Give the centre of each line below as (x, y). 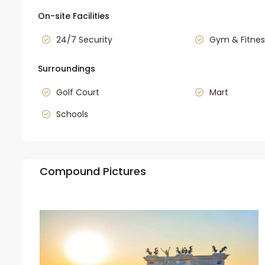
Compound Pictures (93, 172)
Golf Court (78, 93)
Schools (72, 114)
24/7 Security (84, 40)
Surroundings (67, 69)
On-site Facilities (74, 16)
